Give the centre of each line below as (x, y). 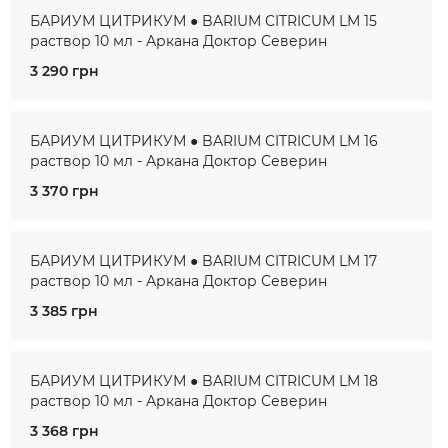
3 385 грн (64, 311)
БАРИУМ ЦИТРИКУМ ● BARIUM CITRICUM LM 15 (203, 21)
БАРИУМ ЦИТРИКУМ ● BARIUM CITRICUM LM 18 (204, 381)
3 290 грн (64, 71)
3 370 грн (64, 191)
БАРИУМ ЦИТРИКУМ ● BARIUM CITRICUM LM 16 (204, 141)
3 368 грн (64, 431)
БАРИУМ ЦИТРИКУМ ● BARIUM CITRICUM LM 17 (203, 261)
